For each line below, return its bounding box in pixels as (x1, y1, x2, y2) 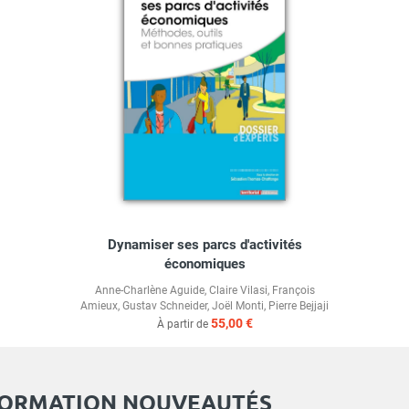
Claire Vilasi (208, 284, 267, 298)
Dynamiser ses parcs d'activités (107, 236, 302, 254)
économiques (163, 256, 246, 273)
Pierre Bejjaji (268, 299, 329, 313)
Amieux (80, 299, 118, 313)
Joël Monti (212, 299, 264, 313)
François (271, 284, 315, 298)
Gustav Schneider (122, 299, 207, 313)
